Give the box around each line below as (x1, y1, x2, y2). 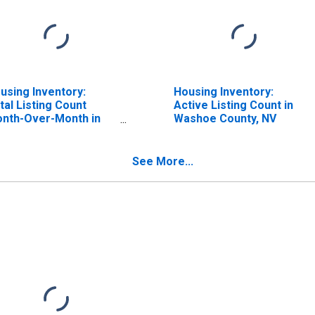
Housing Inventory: (173, 84, 274, 98)
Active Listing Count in (173, 98, 293, 112)
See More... (132, 154, 193, 168)
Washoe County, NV (173, 111, 276, 125)
